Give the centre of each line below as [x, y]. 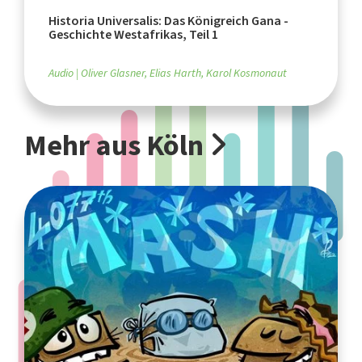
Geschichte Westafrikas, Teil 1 [133, 34]
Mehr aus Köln [117, 145]
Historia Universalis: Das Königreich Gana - [168, 20]
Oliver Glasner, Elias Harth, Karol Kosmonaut [184, 73]
